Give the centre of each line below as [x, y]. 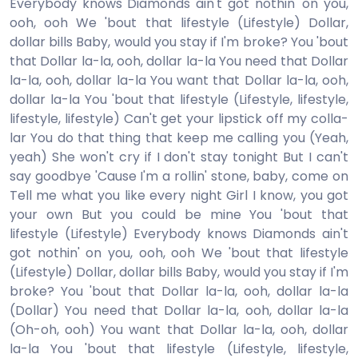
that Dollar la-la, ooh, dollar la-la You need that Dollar [179, 61]
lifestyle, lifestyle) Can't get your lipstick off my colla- [179, 119]
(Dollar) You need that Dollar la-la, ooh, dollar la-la [179, 310]
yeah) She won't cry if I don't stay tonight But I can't [179, 157]
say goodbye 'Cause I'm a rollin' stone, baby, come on [179, 176]
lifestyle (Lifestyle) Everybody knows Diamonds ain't [179, 234]
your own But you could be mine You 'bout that [179, 215]
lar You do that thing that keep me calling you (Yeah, [179, 138]
